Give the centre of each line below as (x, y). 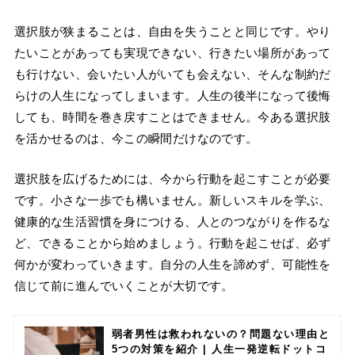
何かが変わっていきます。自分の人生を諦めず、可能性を (172, 265)
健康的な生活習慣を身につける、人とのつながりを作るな (172, 222)
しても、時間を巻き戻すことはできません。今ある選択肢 (172, 117)
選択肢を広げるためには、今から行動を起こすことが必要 (172, 179)
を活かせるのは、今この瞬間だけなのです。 (136, 139)
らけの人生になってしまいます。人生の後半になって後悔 (172, 96)
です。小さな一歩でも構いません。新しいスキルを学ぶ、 (172, 200)
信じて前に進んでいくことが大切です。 (124, 286)
